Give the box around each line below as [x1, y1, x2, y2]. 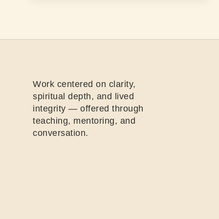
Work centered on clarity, [33, 79, 136, 89]
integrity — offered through [33, 103, 144, 113]
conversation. [33, 128, 88, 138]
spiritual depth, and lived [33, 91, 134, 101]
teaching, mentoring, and [33, 115, 136, 126]
